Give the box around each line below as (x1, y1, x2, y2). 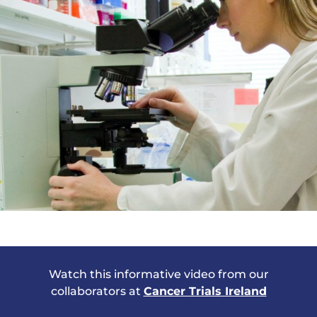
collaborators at (50, 284, 144, 299)
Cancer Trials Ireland (143, 284, 267, 299)
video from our (183, 267, 269, 282)
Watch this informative (48, 267, 184, 282)
